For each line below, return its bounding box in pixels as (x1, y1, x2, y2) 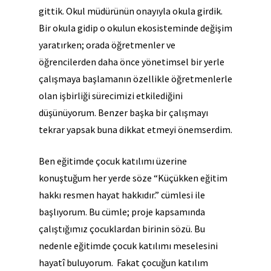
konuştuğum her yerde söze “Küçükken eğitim (39, 172, 227, 184)
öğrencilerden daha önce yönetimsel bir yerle (39, 56, 224, 68)
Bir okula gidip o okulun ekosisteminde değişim (39, 22, 232, 34)
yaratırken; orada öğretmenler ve (39, 39, 175, 51)
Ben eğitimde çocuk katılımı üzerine (39, 155, 187, 167)
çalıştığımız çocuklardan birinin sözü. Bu (39, 223, 205, 235)
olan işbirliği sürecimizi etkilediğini (39, 90, 183, 102)
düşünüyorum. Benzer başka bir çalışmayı (39, 106, 208, 119)
